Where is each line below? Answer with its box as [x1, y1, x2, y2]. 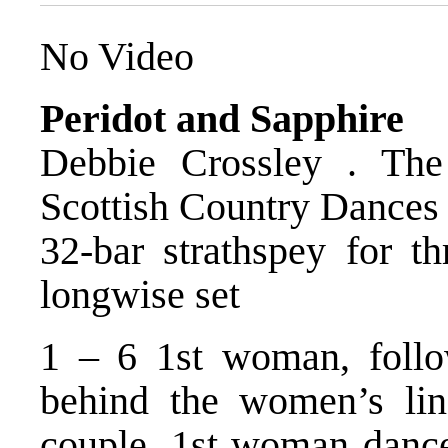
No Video [40, 33, 194, 79]
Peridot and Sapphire [40, 95, 404, 141]
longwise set [40, 271, 240, 317]
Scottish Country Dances [40, 183, 439, 229]
